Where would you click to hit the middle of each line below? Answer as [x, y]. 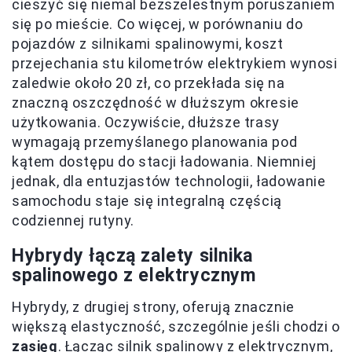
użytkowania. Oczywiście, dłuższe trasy [146, 122]
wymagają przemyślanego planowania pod [155, 141]
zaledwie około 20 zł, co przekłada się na [148, 82]
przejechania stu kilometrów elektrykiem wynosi [175, 63]
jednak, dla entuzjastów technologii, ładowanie [169, 181]
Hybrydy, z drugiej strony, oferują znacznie [153, 306]
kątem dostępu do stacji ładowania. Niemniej [164, 161]
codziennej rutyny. [73, 220]
